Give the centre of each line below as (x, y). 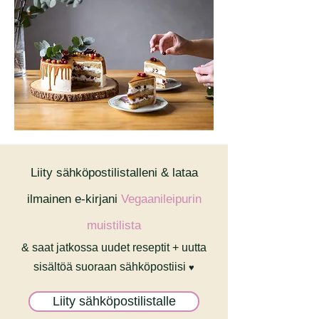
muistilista (114, 225)
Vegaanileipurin (161, 199)
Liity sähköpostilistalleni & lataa (114, 173)
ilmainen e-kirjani (74, 199)
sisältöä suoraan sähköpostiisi (111, 267)
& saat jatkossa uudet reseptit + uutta (114, 247)
